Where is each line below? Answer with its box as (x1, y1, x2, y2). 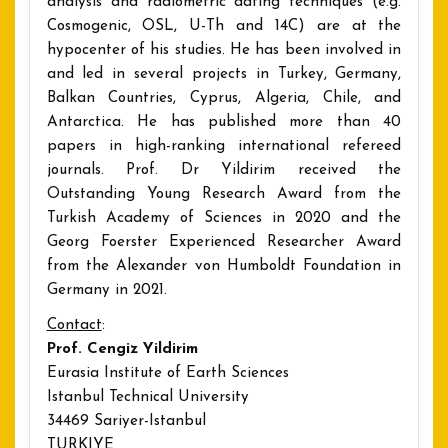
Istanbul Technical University (46, 390, 249, 406)
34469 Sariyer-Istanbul (46, 414, 206, 430)
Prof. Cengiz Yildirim (46, 342, 198, 358)
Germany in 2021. (46, 282, 167, 298)
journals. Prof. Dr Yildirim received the (46, 162, 402, 178)
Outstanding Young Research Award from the (46, 186, 402, 202)
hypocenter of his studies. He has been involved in (46, 42, 402, 58)
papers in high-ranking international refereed (46, 138, 402, 154)
